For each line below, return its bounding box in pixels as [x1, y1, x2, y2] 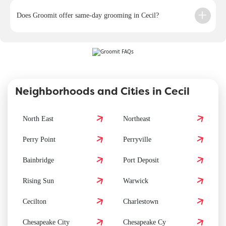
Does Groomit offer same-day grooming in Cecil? [16, 11, 159, 19]
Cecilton [23, 197, 46, 205]
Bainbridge [23, 155, 54, 164]
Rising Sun [23, 176, 54, 185]
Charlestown [123, 197, 158, 205]
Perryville [123, 135, 151, 143]
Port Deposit [123, 155, 159, 164]
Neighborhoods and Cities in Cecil [15, 87, 190, 97]
